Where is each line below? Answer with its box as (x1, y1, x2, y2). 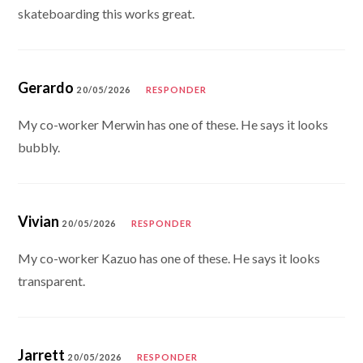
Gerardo (18, 78, 75, 96)
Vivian (18, 211, 60, 230)
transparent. (18, 272, 86, 288)
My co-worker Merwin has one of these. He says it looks (18, 116, 329, 132)
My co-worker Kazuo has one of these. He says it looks (18, 250, 321, 266)
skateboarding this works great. (18, 5, 195, 21)
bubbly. (18, 139, 61, 155)
